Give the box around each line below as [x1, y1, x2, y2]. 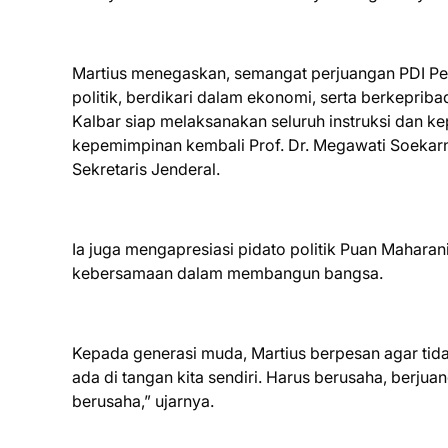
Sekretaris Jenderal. [72, 159, 220, 179]
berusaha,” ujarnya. [72, 391, 214, 411]
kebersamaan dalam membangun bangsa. [72, 263, 383, 283]
